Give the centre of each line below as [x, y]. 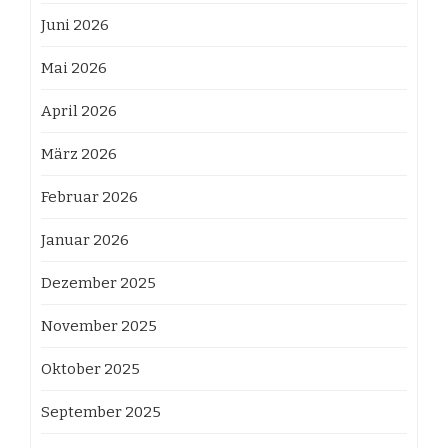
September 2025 [101, 412]
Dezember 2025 [98, 283]
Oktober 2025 [90, 369]
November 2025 [99, 326]
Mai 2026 [74, 68]
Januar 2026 [85, 240]
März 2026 [79, 154]
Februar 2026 [89, 197]
